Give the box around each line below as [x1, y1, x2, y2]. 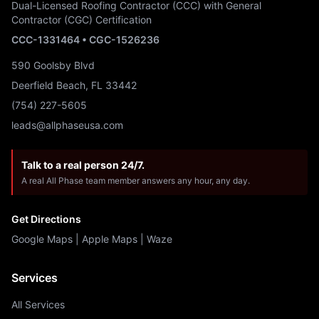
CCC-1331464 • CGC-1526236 [11, 33, 159, 46]
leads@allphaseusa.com [11, 119, 123, 131]
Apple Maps [82, 233, 137, 245]
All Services [11, 298, 65, 310]
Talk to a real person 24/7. [21, 159, 145, 171]
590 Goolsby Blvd [11, 59, 95, 71]
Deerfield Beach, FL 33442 [11, 79, 137, 91]
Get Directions [11, 213, 81, 225]
